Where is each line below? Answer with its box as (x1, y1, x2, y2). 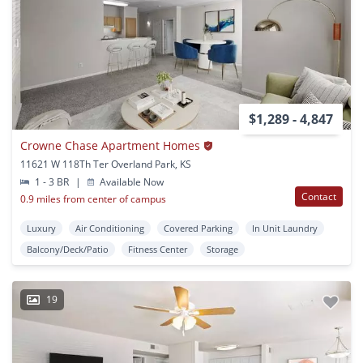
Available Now (97, 175, 164, 190)
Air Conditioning (75, 222, 144, 235)
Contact (301, 190, 336, 204)
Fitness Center (128, 243, 187, 256)
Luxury (27, 222, 56, 235)
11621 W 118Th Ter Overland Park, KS (20, 157, 191, 172)
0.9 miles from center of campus (20, 192, 166, 207)
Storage (207, 243, 238, 256)
